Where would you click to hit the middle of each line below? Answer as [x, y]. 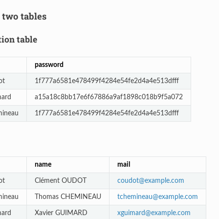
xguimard [131, 213]
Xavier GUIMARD [61, 213]
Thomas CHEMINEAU [68, 197]
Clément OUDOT [60, 180]
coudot [128, 180]
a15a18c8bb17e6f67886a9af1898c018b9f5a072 [109, 97]
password [49, 65]
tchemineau [135, 197]
